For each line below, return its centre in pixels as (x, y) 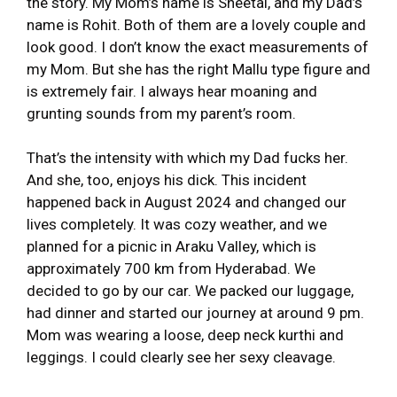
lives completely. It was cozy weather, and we (177, 224)
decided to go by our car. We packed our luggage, (190, 291)
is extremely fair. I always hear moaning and (172, 91)
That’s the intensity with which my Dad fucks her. (187, 158)
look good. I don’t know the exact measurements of (198, 47)
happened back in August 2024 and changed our (187, 202)
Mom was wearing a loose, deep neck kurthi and (185, 335)
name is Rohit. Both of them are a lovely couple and (196, 24)
